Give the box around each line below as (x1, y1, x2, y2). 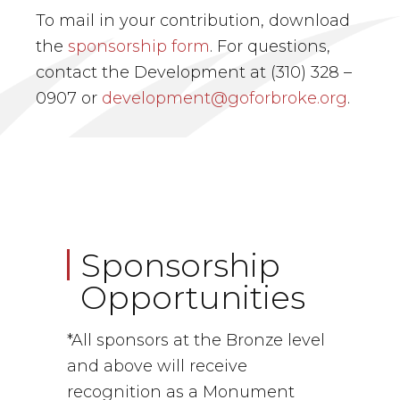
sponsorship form (68, 37, 210, 57)
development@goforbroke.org (102, 88, 347, 109)
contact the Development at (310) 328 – (36, 62, 352, 83)
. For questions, (210, 37, 330, 57)
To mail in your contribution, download (36, 11, 350, 31)
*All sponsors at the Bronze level (67, 330, 325, 351)
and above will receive (67, 356, 247, 377)
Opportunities (80, 278, 305, 318)
